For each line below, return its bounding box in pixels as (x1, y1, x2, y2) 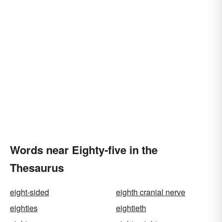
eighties (10, 202, 38, 214)
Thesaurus (10, 160, 64, 175)
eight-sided (10, 186, 49, 198)
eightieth (116, 202, 146, 214)
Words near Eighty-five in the (10, 142, 158, 158)
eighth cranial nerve (116, 186, 185, 198)
